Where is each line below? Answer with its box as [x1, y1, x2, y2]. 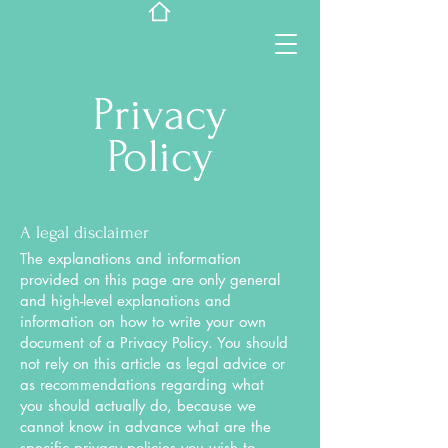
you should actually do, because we [20, 396, 256, 415]
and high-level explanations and [20, 291, 231, 310]
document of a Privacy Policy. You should [20, 333, 288, 352]
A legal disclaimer [20, 223, 149, 242]
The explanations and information [20, 249, 241, 268]
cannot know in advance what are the [20, 417, 271, 436]
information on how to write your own [20, 312, 266, 331]
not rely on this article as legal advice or [20, 354, 285, 373]
